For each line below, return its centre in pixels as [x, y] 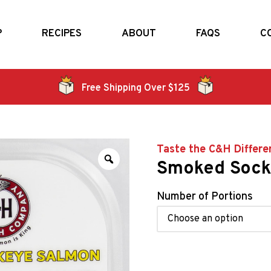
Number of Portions [205, 197]
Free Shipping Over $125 [135, 89]
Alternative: [183, 254]
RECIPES [61, 34]
